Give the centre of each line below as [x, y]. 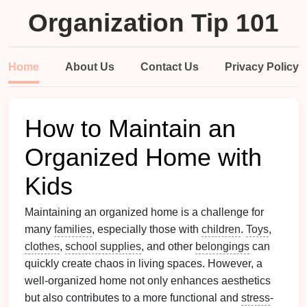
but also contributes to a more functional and [133, 298]
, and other [168, 246]
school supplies [103, 246]
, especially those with [147, 229]
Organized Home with [143, 158]
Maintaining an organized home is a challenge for [144, 212]
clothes [42, 246]
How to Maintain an [130, 129]
